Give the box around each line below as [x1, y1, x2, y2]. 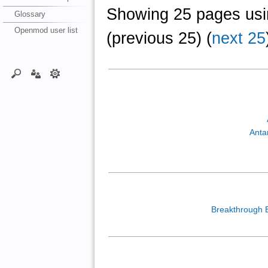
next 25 [211, 29, 266, 47]
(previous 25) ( [106, 29, 212, 47]
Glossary [14, 9, 45, 19]
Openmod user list [14, 25, 78, 35]
